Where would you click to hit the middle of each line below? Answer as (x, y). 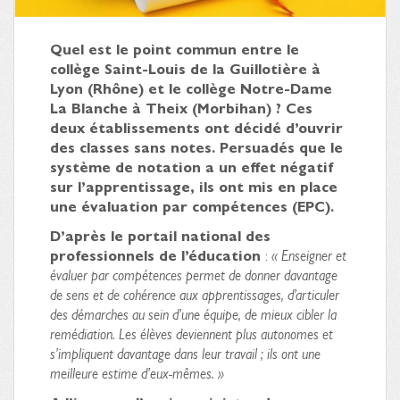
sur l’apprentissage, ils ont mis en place (194, 186)
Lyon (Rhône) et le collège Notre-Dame (191, 87)
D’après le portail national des (160, 235)
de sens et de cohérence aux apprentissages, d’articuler (195, 294)
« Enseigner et (309, 254)
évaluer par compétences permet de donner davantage (194, 274)
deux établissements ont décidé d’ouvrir (196, 127)
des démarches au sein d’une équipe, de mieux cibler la (193, 313)
